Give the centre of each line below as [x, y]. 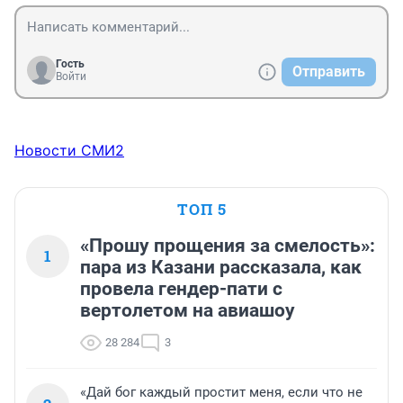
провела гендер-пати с [181, 289]
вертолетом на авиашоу [188, 311]
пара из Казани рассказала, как [221, 268]
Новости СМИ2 [69, 151]
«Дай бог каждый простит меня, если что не [221, 393]
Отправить [329, 72]
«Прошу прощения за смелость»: [228, 246]
